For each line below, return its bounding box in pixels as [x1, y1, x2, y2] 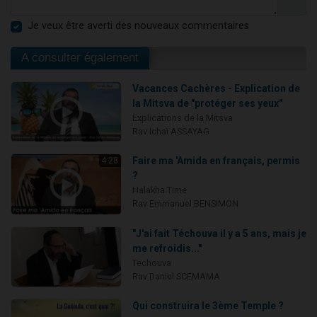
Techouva [132, 257, 171, 268]
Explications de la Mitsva [132, 112, 233, 123]
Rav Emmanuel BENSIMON [132, 198, 238, 209]
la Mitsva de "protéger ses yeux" [132, 97, 282, 109]
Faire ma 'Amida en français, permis [132, 155, 300, 167]
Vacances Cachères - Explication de [132, 82, 300, 94]
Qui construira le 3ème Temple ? [132, 300, 284, 312]
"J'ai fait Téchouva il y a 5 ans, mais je [132, 227, 306, 239]
